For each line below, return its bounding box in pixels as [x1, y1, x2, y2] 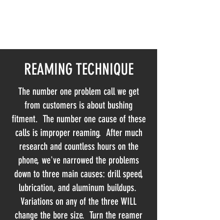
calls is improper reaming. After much [15, 127, 142, 138]
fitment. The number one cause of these [11, 113, 146, 125]
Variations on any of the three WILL [21, 195, 137, 207]
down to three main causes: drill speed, [14, 168, 143, 180]
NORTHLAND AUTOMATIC [36, 8, 115, 20]
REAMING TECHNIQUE [24, 60, 134, 79]
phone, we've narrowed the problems [18, 154, 139, 166]
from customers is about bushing [25, 99, 133, 111]
